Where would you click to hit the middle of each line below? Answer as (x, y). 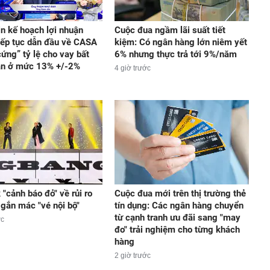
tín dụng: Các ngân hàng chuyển (179, 205)
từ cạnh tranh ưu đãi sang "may (177, 217)
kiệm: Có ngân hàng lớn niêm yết (181, 42)
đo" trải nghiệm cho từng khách (177, 229)
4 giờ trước (132, 68)
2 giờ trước (132, 255)
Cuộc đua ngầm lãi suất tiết (170, 30)
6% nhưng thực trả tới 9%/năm (175, 55)
